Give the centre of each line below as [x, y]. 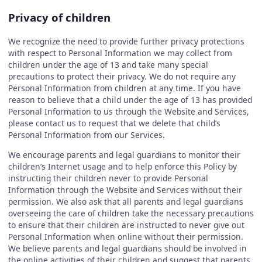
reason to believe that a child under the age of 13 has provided [130, 100]
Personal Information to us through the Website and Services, [128, 112]
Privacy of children [59, 17]
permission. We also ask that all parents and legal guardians [125, 202]
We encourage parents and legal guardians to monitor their [124, 155]
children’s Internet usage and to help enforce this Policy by [122, 167]
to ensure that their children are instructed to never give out [126, 225]
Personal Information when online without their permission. [125, 237]
